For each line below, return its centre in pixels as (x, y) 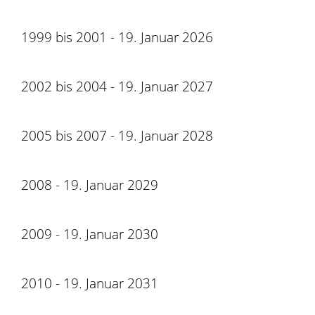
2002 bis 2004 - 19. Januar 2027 (117, 86)
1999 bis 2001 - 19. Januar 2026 (117, 37)
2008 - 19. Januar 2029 (90, 185)
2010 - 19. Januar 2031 (90, 283)
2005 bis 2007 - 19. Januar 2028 (117, 135)
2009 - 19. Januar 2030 (90, 234)
